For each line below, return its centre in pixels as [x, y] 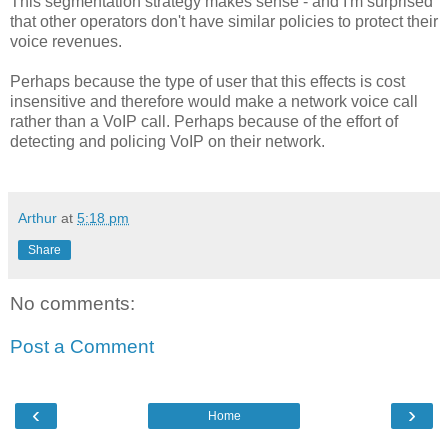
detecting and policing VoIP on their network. [167, 141]
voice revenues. [66, 41]
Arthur [37, 217]
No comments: [72, 303]
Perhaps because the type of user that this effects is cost [207, 81]
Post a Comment [82, 347]
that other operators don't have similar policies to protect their [224, 21]
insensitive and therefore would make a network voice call [214, 101]
